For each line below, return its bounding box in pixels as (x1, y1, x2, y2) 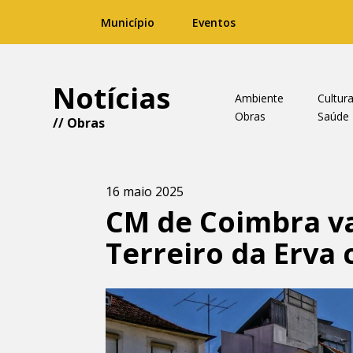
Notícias (53, 79, 171, 117)
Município (101, 15, 154, 30)
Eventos (192, 15, 236, 30)
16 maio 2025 (106, 183, 184, 200)
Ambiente (234, 91, 284, 106)
